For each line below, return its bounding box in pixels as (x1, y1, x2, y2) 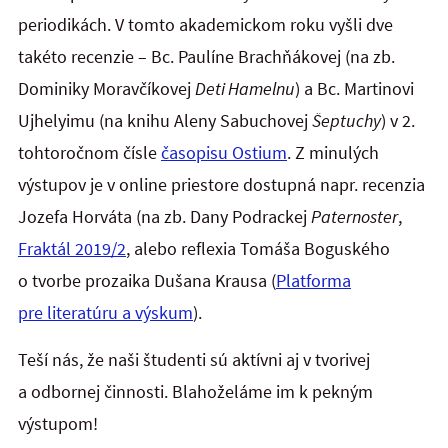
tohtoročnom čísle (18, 141, 161, 165)
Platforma (276, 269, 351, 293)
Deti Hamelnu (195, 77, 295, 101)
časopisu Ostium (161, 141, 287, 165)
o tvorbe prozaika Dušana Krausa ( (18, 269, 276, 293)
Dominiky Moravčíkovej (18, 77, 195, 101)
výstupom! (18, 411, 102, 435)
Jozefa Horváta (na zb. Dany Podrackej (18, 205, 311, 229)
